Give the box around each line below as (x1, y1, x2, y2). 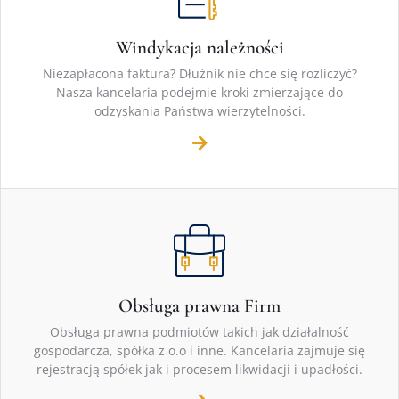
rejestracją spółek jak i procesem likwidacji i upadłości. (37, 361, 362, 379)
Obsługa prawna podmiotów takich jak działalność (50, 323, 349, 341)
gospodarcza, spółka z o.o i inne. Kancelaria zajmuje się (34, 342, 365, 360)
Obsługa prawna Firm (118, 295, 281, 318)
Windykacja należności (115, 37, 284, 60)
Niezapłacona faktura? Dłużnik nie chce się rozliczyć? (42, 65, 357, 83)
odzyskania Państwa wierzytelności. (94, 102, 305, 120)
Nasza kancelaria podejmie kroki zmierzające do (56, 84, 343, 102)
